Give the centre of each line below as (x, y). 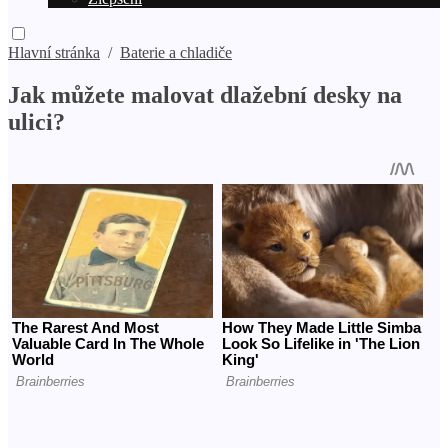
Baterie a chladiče (176, 52)
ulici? (36, 121)
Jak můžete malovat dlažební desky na (205, 94)
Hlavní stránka (54, 52)
